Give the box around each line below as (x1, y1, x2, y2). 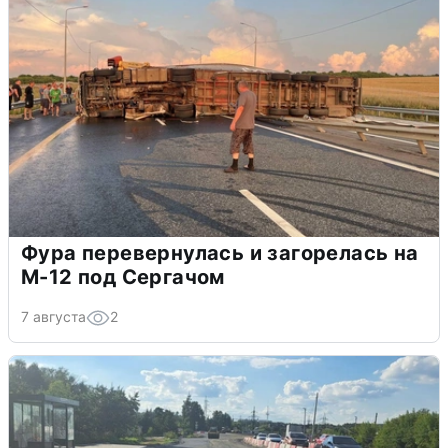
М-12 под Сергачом (21, 264, 225, 289)
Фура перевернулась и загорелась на (21, 240, 419, 265)
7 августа (21, 307, 86, 325)
